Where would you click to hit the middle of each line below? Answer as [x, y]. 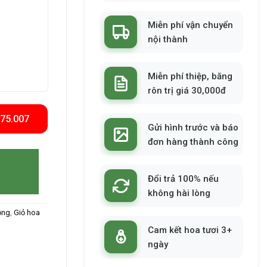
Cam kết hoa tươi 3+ [190, 230]
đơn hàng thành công [193, 142]
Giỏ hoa [27, 213]
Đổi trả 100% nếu [183, 178]
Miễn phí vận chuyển [190, 25]
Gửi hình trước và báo [193, 127]
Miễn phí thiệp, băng [190, 76]
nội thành [168, 39]
